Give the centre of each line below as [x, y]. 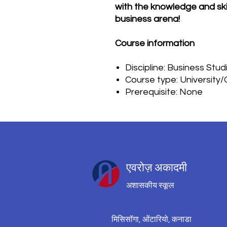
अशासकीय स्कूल [150, 185]
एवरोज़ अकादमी [157, 167]
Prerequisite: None [164, 92]
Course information [155, 43]
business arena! [147, 19]
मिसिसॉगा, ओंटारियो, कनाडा [152, 219]
